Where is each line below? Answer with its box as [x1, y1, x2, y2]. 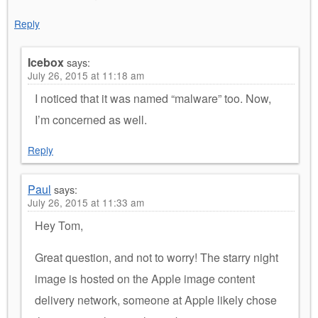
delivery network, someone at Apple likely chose [35, 291, 277, 308]
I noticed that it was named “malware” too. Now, [35, 89, 271, 106]
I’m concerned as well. [35, 111, 147, 128]
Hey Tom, [35, 216, 83, 234]
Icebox [28, 53, 64, 70]
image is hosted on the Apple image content [35, 270, 255, 287]
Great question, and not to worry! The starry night [35, 248, 278, 265]
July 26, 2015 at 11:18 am [28, 67, 144, 82]
